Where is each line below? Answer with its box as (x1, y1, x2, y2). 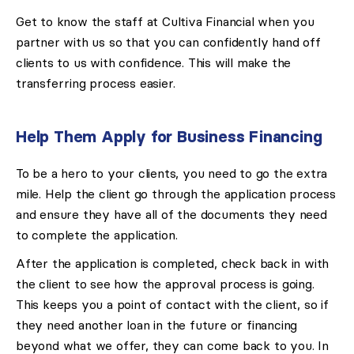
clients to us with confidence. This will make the (16, 55, 292, 70)
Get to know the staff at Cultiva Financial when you (16, 14, 314, 29)
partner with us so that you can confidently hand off (16, 35, 321, 50)
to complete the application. (16, 228, 178, 243)
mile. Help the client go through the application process (16, 186, 336, 201)
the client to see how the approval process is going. (16, 277, 314, 292)
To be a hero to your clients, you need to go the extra (16, 166, 328, 181)
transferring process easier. (16, 76, 175, 91)
